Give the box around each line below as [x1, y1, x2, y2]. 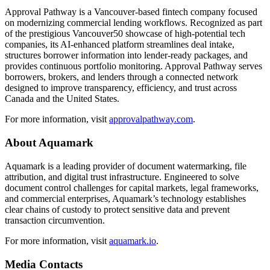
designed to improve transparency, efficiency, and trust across [5, 83, 237, 93]
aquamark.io [109, 235, 156, 246]
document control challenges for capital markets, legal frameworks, [5, 182, 259, 193]
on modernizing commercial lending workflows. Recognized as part [5, 17, 262, 28]
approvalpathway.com [109, 114, 193, 125]
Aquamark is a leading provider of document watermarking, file [5, 160, 246, 171]
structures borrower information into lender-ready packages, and [5, 50, 248, 61]
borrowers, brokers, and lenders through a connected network [5, 72, 238, 83]
